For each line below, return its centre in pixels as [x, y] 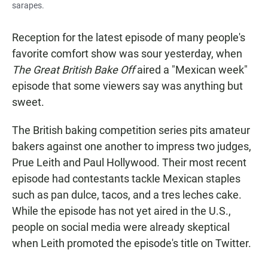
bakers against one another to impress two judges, [132, 147]
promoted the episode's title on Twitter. [159, 243]
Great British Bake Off [84, 70]
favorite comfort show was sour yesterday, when [127, 54]
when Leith [38, 243]
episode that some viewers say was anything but [127, 86]
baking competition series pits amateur [158, 130]
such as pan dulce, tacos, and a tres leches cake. [127, 195]
